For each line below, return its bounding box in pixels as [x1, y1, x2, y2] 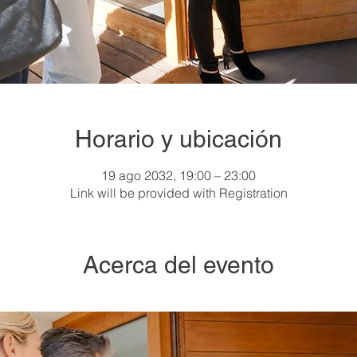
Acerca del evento [83, 250, 274, 279]
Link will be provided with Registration [69, 184, 288, 201]
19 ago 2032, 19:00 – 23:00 [101, 167, 256, 183]
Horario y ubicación [75, 124, 282, 153]
